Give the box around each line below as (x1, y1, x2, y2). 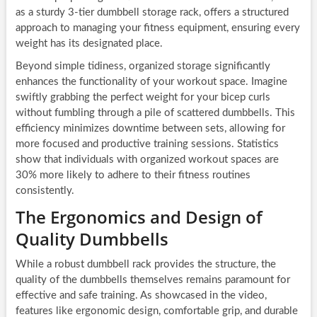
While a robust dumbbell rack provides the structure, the (15, 259, 276, 270)
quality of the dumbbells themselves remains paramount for (15, 275, 290, 286)
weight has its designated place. (15, 38, 163, 50)
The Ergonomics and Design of (15, 205, 263, 229)
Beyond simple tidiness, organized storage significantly (15, 61, 270, 72)
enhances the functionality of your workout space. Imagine (15, 76, 287, 88)
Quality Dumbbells (15, 227, 168, 251)
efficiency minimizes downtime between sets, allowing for (15, 123, 285, 134)
